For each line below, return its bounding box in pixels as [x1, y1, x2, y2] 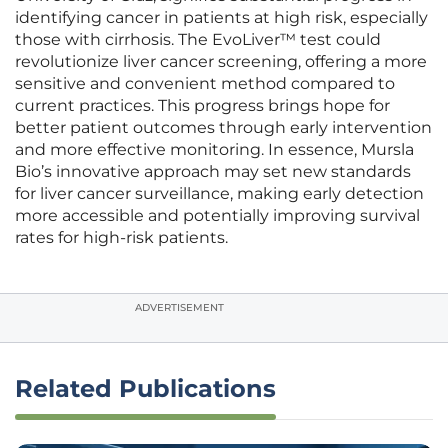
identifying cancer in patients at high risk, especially [15, 8, 428, 28]
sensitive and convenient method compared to [15, 74, 395, 94]
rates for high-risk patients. [15, 228, 228, 248]
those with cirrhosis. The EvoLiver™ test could [15, 30, 381, 50]
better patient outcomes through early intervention [15, 118, 432, 138]
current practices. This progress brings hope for [15, 96, 390, 116]
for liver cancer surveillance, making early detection [15, 184, 424, 204]
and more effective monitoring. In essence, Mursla [15, 140, 414, 160]
